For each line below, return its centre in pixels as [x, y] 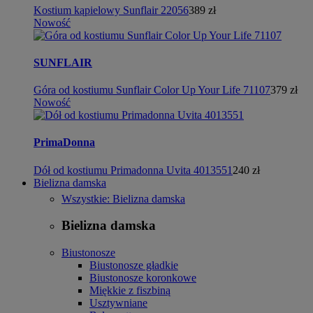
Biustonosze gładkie [134, 265]
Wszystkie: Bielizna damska [123, 198]
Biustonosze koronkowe [143, 278]
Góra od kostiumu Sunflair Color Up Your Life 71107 [152, 90]
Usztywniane [118, 303]
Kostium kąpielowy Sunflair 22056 [111, 10]
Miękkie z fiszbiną [130, 290]
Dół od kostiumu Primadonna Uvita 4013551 [133, 170]
